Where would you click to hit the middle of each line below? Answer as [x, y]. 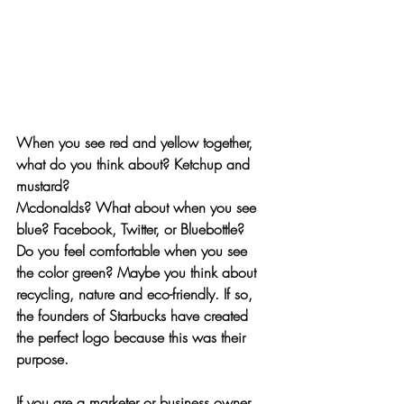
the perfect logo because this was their [133, 338]
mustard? [45, 186]
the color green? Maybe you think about [138, 273]
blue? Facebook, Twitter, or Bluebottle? [130, 230]
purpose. [45, 359]
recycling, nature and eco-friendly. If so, [137, 294]
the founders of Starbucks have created [134, 316]
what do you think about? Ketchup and [135, 165]
